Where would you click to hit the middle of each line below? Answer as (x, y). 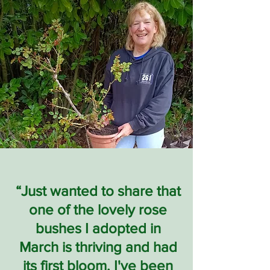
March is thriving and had (98, 247)
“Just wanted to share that (98, 191)
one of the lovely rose (98, 209)
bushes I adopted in (98, 228)
